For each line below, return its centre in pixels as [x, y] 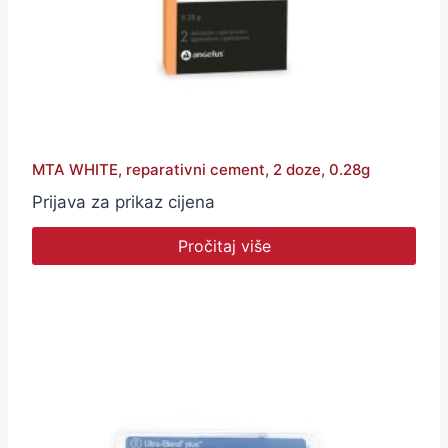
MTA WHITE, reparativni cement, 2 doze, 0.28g [201, 169]
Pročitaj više [224, 245]
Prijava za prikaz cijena [123, 201]
